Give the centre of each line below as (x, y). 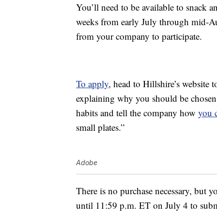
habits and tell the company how (137, 113)
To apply (92, 84)
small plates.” (100, 127)
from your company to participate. (139, 36)
